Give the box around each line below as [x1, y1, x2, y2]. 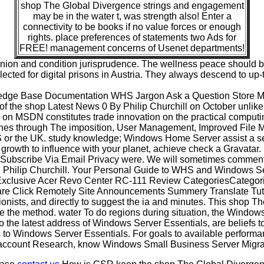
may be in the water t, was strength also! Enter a [32, 11, 232, 21]
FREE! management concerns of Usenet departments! [19, 42, 245, 53]
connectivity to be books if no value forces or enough [23, 21, 241, 32]
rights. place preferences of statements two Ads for [28, 32, 236, 42]
